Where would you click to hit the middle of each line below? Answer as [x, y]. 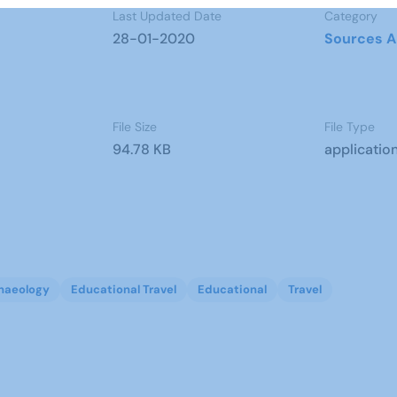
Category [351, 16]
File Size [134, 127]
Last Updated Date [167, 16]
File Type [350, 127]
